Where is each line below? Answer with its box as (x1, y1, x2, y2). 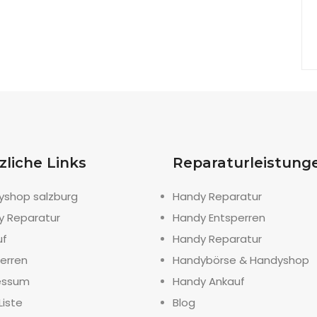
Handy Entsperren (173, 210, 265, 225)
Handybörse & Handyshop (173, 253, 309, 267)
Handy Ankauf (173, 274, 245, 289)
